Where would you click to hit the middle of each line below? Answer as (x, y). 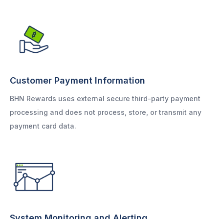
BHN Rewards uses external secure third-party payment (105, 99)
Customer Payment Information (77, 81)
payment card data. (43, 126)
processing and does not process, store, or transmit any (106, 112)
